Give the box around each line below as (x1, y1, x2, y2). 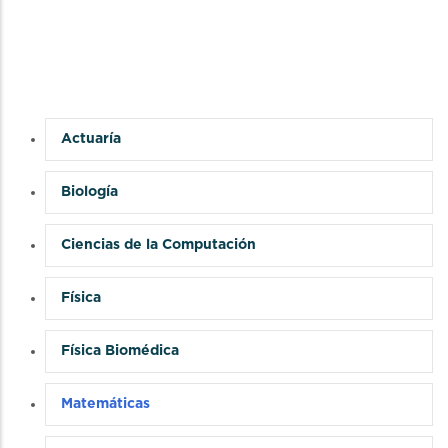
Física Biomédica (61, 343, 179, 358)
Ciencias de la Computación (61, 237, 256, 252)
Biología (61, 184, 118, 199)
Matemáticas (61, 396, 150, 411)
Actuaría (61, 131, 121, 146)
